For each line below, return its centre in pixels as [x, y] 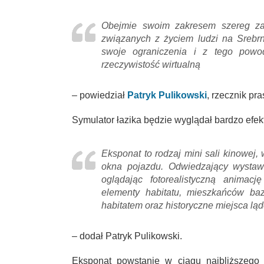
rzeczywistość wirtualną [151, 65]
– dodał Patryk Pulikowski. [127, 236]
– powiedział [100, 95]
